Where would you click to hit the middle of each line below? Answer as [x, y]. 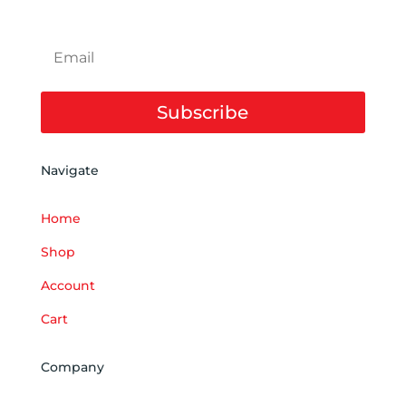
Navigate [69, 170]
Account [68, 285]
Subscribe [203, 112]
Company [72, 367]
